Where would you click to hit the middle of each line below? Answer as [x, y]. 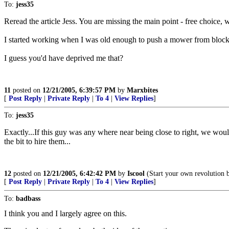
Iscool [136, 174]
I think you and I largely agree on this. [65, 213]
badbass [28, 199]
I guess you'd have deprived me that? [64, 58]
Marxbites [142, 90]
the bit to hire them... [37, 141]
